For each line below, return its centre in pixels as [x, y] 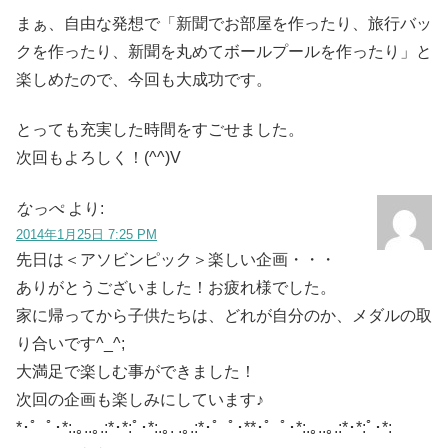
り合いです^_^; [70, 343]
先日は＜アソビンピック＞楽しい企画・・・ [176, 259]
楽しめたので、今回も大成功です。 [144, 80]
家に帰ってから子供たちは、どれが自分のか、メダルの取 [224, 315]
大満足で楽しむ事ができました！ [136, 371]
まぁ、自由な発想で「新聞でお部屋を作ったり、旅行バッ [224, 24]
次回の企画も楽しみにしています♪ [140, 399]
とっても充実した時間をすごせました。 [160, 130]
